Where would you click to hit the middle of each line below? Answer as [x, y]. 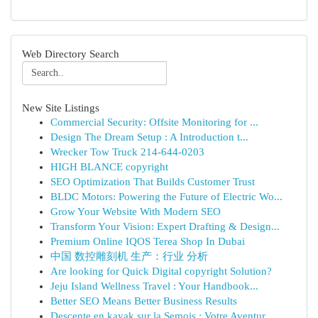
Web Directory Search [71, 54]
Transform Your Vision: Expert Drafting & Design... [165, 226]
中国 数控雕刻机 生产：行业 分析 [129, 256]
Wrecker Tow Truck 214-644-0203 [127, 152]
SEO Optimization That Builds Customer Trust [153, 182]
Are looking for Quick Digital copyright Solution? [161, 271]
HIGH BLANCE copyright [109, 167]
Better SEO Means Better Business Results [144, 301]
